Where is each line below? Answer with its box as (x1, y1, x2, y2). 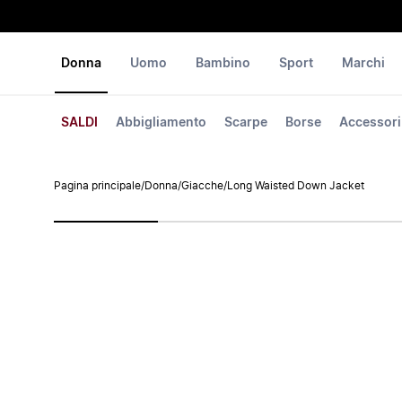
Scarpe (224, 117, 267, 129)
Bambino (196, 57, 250, 70)
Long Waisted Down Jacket (227, 180, 364, 191)
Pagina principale (54, 180, 141, 191)
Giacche (181, 180, 223, 191)
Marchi (342, 57, 385, 70)
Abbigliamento (116, 117, 206, 129)
